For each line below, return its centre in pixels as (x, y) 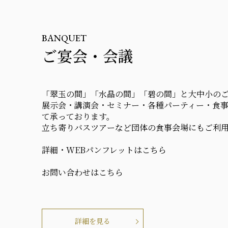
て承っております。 (78, 117)
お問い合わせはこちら (82, 173)
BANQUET (64, 38)
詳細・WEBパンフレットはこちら (104, 150)
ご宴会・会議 (88, 56)
